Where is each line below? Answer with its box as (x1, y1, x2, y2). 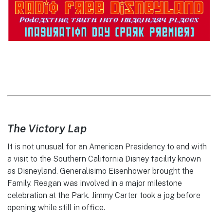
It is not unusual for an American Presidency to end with (7, 142, 207, 152)
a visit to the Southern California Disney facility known (7, 154, 201, 164)
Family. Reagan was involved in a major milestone (7, 179, 182, 188)
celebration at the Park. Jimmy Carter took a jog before (7, 191, 200, 200)
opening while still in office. (7, 203, 105, 213)
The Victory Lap (7, 122, 87, 135)
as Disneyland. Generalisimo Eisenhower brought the (7, 166, 194, 176)
